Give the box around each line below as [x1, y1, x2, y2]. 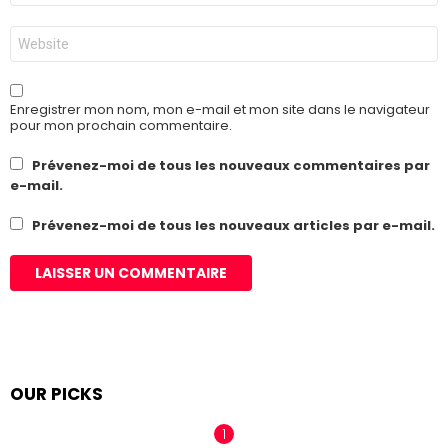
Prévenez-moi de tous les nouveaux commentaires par [32, 155, 430, 175]
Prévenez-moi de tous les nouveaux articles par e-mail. [32, 215, 435, 235]
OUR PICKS [10, 381, 103, 406]
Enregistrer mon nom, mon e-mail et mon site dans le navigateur [10, 99, 430, 119]
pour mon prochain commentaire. [10, 115, 232, 135]
